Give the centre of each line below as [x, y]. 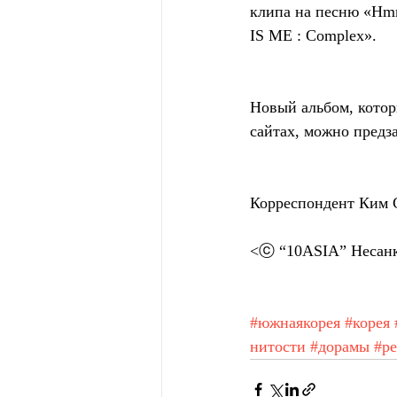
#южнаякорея [295, 323]
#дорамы [340, 347]
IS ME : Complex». [313, 36]
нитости [278, 347]
